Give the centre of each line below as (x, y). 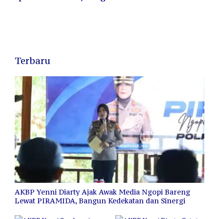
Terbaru (33, 60)
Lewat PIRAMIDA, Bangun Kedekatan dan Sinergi (100, 201)
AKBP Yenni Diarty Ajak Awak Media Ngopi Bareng (102, 192)
